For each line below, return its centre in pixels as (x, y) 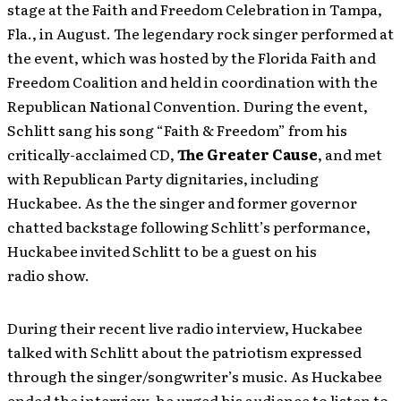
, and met (350, 154)
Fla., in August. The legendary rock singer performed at (200, 34)
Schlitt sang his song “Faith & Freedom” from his (177, 130)
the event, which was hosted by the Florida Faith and (192, 58)
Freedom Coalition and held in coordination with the (192, 82)
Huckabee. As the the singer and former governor (182, 203)
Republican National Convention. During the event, (188, 106)
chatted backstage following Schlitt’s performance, (189, 227)
